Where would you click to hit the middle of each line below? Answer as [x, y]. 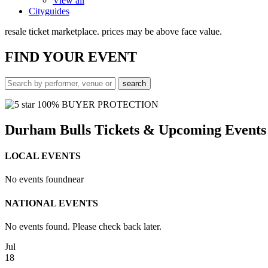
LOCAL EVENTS [43, 156]
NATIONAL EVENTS [51, 203]
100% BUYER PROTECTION [97, 104]
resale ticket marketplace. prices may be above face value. [113, 31]
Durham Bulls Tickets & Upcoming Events [135, 130]
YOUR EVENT [90, 57]
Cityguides [49, 11]
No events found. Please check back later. [83, 226]
